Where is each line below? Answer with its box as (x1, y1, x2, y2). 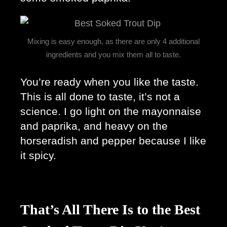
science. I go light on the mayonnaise (20, 105, 201, 118)
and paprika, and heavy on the (20, 120, 168, 132)
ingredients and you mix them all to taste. (46, 50, 181, 59)
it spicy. (20, 149, 59, 162)
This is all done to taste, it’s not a (20, 90, 180, 103)
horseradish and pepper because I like (20, 134, 206, 147)
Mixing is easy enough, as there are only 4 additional (27, 36, 200, 46)
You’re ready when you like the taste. (20, 75, 199, 88)
